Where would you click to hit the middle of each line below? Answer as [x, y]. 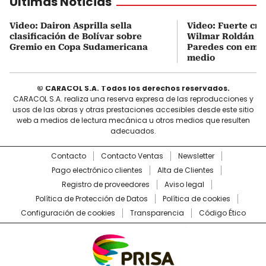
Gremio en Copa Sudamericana [79, 47]
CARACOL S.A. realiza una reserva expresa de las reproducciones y [133, 99]
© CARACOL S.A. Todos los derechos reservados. [133, 88]
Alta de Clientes [186, 170]
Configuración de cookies [68, 213]
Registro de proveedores [105, 184]
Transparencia [157, 213]
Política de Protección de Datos [91, 198]
